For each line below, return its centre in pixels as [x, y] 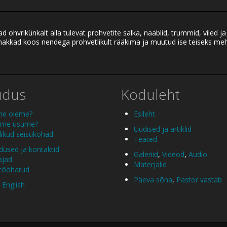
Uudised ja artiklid [163, 129]
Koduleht [150, 94]
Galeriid [146, 155]
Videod [173, 155]
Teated [145, 139]
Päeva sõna [153, 180]
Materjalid [150, 165]
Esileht [144, 114]
